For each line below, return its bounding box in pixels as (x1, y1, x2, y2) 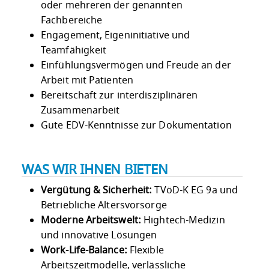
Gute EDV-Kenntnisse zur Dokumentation (41, 118, 234, 133)
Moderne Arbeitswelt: (41, 213, 141, 228)
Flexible (127, 243, 164, 258)
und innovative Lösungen (41, 228, 157, 243)
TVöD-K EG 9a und (152, 183, 238, 198)
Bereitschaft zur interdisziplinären (41, 88, 198, 103)
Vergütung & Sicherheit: (41, 183, 153, 198)
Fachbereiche (41, 13, 105, 28)
